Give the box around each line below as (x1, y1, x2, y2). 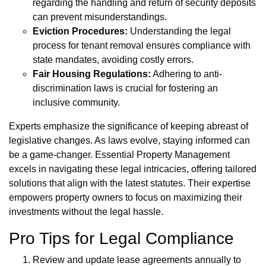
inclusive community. (33, 97, 120, 108)
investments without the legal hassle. (9, 207, 163, 217)
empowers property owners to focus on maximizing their (9, 192, 242, 203)
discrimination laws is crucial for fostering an (33, 83, 218, 94)
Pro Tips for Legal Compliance (9, 229, 234, 248)
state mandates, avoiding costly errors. (33, 55, 194, 65)
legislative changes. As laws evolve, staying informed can (9, 135, 250, 146)
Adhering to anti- (151, 69, 222, 80)
